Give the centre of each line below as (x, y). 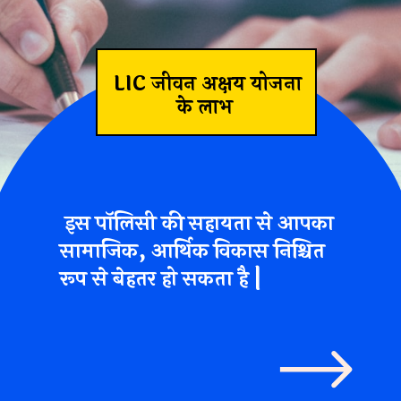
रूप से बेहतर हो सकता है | (161, 279)
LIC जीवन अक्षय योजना (208, 84)
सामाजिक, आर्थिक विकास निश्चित (193, 252)
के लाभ (208, 107)
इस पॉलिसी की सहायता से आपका (197, 224)
